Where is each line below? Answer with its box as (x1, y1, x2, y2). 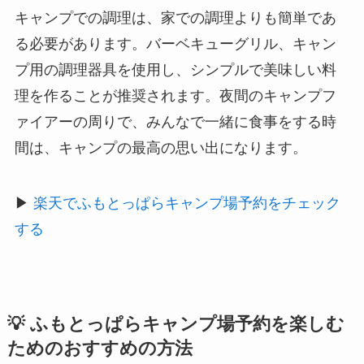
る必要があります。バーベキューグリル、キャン (14, 36, 336, 53)
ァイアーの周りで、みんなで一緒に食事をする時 (14, 114, 336, 131)
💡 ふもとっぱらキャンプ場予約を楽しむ (6, 314, 344, 335)
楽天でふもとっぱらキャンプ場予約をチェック (32, 195, 340, 212)
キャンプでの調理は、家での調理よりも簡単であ (14, 10, 336, 27)
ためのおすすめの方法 (6, 339, 193, 359)
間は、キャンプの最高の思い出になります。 (14, 140, 307, 157)
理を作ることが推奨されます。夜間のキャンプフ (14, 88, 336, 105)
